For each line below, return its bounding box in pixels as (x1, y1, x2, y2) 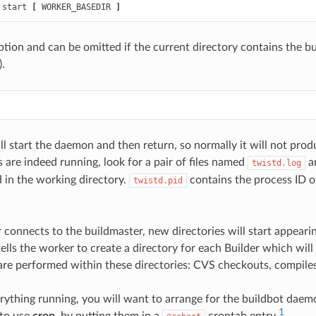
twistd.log (251, 158, 301, 169)
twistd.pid (133, 176, 183, 186)
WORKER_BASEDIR (36, 2, 116, 13)
